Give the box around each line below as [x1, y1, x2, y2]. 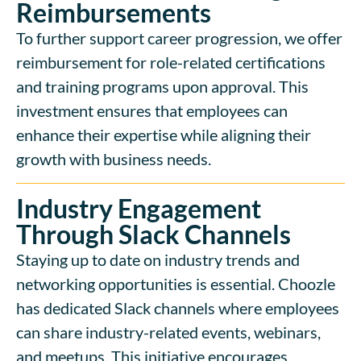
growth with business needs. [16, 149, 211, 169]
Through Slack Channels [16, 218, 291, 251]
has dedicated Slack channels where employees [16, 298, 339, 318]
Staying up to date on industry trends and [16, 250, 300, 270]
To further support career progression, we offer [16, 28, 342, 48]
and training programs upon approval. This [16, 77, 309, 97]
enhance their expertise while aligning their [16, 125, 311, 145]
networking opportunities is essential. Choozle [16, 274, 335, 294]
